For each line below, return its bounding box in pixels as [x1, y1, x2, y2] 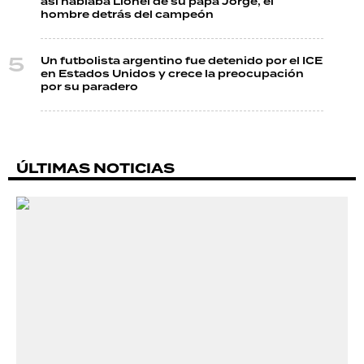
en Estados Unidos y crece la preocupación [41, 66, 304, 82]
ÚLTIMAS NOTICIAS [16, 158, 175, 179]
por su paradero [41, 79, 138, 95]
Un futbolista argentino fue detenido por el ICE [41, 53, 323, 69]
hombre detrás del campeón [41, 6, 214, 23]
